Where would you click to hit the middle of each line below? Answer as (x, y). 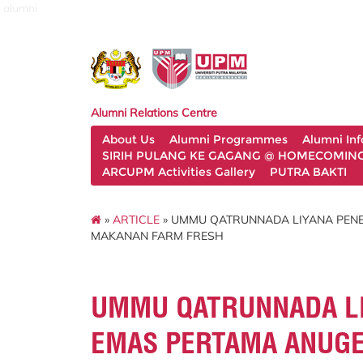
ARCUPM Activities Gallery (179, 172)
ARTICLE (136, 219)
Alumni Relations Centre (154, 113)
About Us (128, 139)
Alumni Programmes (228, 139)
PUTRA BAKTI (308, 172)
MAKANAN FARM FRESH (157, 235)
